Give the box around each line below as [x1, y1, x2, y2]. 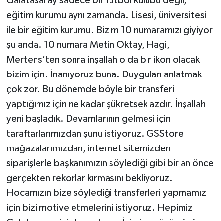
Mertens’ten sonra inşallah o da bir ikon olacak [6, 54, 200, 65]
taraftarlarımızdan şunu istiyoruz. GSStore [6, 128, 184, 139]
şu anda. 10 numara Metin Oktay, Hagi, [6, 39, 170, 50]
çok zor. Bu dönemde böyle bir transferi [6, 84, 174, 94]
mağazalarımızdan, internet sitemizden [6, 143, 171, 153]
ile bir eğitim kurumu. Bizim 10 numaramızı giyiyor [6, 25, 213, 35]
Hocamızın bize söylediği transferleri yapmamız [6, 187, 206, 198]
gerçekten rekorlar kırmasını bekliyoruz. [6, 173, 173, 183]
